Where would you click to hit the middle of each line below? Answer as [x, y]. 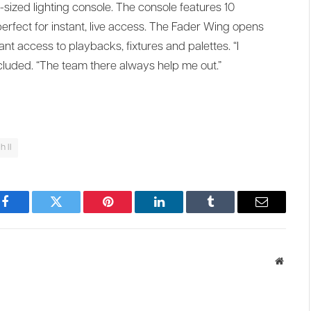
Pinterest [128, 212]
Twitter [73, 212]
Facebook [28, 212]
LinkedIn [181, 212]
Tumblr [228, 212]
